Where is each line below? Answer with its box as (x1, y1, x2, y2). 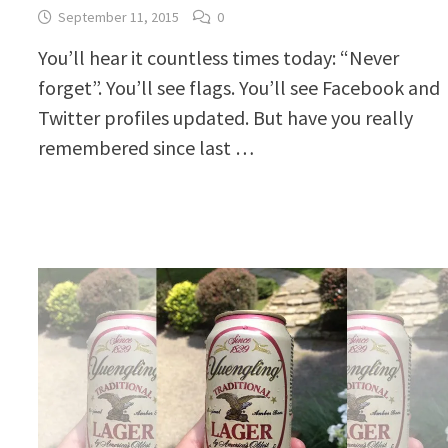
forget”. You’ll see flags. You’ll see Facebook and (38, 74, 441, 100)
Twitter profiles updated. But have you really (38, 104, 414, 130)
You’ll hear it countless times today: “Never (38, 44, 400, 70)
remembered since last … (38, 134, 255, 160)
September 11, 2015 (58, 7, 180, 26)
